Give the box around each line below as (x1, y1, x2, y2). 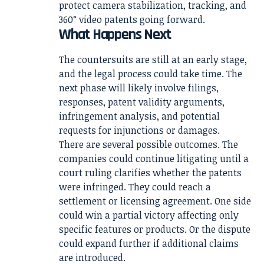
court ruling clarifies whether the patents (59, 166, 242, 179)
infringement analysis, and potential (59, 109, 220, 123)
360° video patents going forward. (59, 13, 205, 27)
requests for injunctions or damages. (59, 123, 220, 137)
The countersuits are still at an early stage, (59, 52, 247, 66)
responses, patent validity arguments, (59, 95, 225, 108)
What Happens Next (59, 25, 171, 45)
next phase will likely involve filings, (59, 81, 219, 94)
